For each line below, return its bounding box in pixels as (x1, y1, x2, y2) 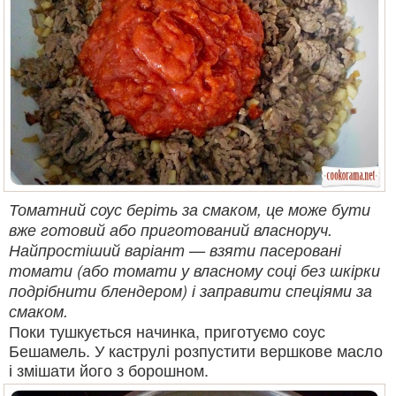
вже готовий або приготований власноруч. (9, 218, 332, 240)
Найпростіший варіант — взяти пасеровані (9, 239, 341, 261)
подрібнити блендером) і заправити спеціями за (9, 279, 372, 301)
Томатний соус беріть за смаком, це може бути (9, 198, 370, 220)
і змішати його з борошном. (9, 358, 209, 381)
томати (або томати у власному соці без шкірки (9, 259, 380, 281)
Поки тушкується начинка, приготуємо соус (9, 319, 325, 342)
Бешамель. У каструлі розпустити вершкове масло (9, 339, 383, 362)
